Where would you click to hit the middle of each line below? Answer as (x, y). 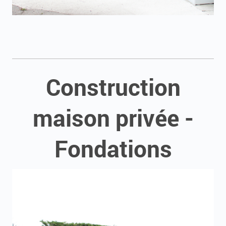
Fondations (113, 148)
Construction (113, 87)
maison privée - (113, 118)
